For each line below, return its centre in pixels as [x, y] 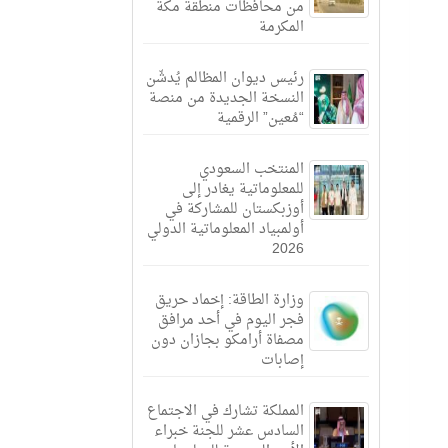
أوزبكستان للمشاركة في [234, 209]
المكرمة [281, 27]
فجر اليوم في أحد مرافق [230, 320]
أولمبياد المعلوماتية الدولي [225, 229]
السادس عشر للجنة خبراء [228, 431]
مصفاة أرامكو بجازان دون [227, 340]
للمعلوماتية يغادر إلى [242, 189]
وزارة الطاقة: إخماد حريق [229, 300]
